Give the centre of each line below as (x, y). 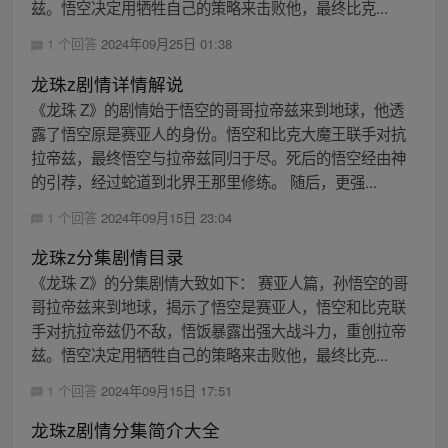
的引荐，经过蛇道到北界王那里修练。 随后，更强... (203, 180)
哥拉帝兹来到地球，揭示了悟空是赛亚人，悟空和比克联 (218, 305)
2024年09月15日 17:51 (166, 390)
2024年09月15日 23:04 (166, 217)
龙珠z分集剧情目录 (107, 256)
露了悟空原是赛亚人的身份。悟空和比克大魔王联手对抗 (218, 132)
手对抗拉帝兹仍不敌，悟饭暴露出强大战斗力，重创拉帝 (218, 329)
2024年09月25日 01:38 (166, 44)
